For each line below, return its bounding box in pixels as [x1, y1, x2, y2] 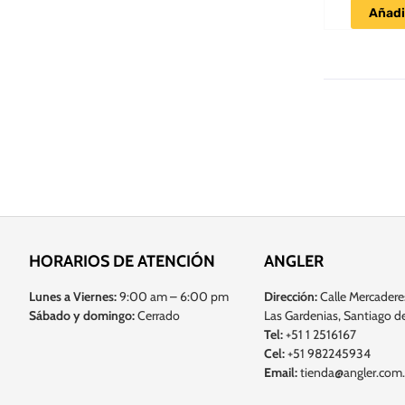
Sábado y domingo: [29, 307, 135, 325]
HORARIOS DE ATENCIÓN [29, 251, 215, 272]
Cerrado [135, 307, 180, 325]
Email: [264, 364, 297, 381]
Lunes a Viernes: [29, 288, 117, 306]
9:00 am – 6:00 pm [117, 288, 229, 306]
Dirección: [264, 288, 317, 306]
